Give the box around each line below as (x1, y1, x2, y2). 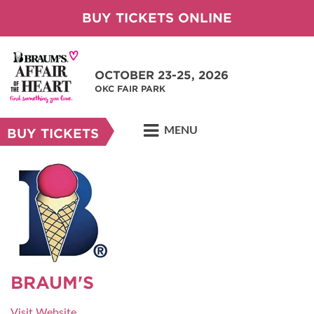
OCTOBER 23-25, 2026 (95, 69, 228, 82)
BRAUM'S (11, 273, 94, 293)
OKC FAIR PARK (95, 83, 165, 94)
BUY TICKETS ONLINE (82, 11, 232, 25)
